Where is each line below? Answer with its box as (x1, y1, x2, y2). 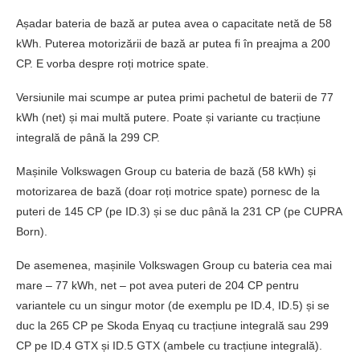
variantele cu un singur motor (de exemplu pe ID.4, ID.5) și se (16, 299, 329, 313)
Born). (16, 225, 47, 239)
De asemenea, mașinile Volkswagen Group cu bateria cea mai (16, 259, 332, 272)
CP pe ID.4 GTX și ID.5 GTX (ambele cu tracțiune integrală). (16, 339, 322, 353)
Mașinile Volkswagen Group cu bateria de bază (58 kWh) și (16, 165, 316, 178)
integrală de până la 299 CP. (16, 131, 160, 145)
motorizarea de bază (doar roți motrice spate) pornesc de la (16, 185, 320, 198)
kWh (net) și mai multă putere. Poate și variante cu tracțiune (16, 111, 321, 125)
